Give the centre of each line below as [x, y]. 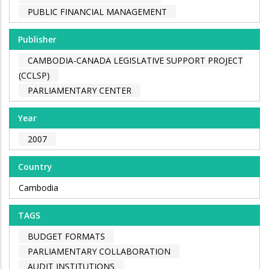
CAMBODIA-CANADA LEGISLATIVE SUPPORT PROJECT [135, 61]
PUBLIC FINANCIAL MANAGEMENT [97, 12]
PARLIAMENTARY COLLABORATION [99, 252]
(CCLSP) [34, 76]
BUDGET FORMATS [66, 237]
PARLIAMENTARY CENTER [80, 91]
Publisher [37, 40]
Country [35, 167]
